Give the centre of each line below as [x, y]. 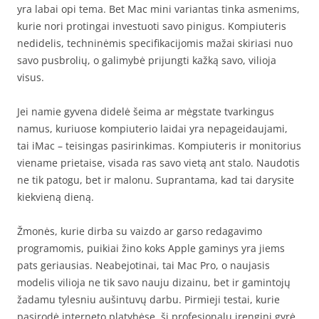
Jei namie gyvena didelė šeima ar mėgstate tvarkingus [146, 111]
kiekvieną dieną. [56, 197]
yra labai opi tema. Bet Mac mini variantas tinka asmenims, [158, 9]
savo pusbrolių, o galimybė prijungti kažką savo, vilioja [147, 60]
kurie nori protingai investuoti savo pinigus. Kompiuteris [152, 26]
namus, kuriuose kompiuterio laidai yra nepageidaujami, [152, 129]
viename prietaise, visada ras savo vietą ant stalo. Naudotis [158, 163]
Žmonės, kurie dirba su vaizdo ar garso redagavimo [140, 231]
